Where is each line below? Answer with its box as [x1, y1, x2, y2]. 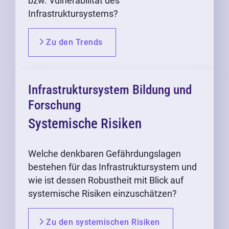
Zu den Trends [46, 37, 103, 48]
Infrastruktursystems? [28, 8, 118, 19]
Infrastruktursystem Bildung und [28, 82, 192, 98]
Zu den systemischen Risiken [46, 217, 160, 227]
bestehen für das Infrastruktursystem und [28, 162, 197, 173]
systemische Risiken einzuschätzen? [28, 188, 177, 199]
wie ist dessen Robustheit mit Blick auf [28, 175, 184, 186]
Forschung [28, 98, 81, 113]
